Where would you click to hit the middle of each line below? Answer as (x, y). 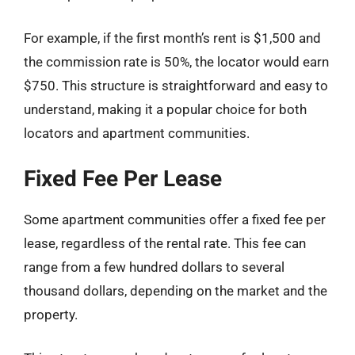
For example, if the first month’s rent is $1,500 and (172, 38)
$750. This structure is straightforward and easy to (176, 86)
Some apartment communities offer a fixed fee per (175, 219)
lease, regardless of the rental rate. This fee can (165, 243)
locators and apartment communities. (137, 133)
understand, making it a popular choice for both (165, 109)
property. (51, 314)
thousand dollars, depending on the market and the (176, 290)
